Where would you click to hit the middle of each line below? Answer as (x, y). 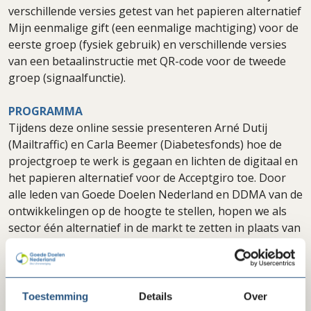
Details (155, 296)
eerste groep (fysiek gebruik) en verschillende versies (148, 44)
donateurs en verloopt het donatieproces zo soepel (142, 261)
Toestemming (56, 296)
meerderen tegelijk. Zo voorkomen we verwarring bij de (153, 244)
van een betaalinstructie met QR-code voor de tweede (147, 61)
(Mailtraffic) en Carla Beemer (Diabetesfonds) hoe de (145, 144)
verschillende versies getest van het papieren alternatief (155, 11)
